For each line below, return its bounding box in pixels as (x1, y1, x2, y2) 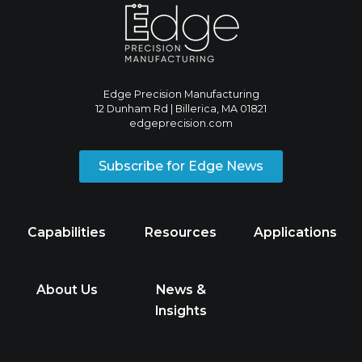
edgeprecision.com (129, 117, 233, 130)
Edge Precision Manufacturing (103, 88, 259, 101)
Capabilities (27, 225, 107, 241)
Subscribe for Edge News (99, 158, 263, 175)
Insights (154, 302, 207, 318)
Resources (145, 225, 217, 241)
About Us (36, 281, 98, 297)
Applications (253, 225, 337, 241)
